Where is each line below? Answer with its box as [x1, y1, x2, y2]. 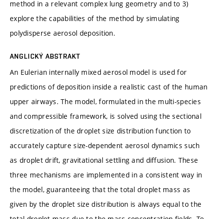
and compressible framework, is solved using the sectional [10, 111, 201, 121]
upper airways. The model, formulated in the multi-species [10, 96, 201, 106]
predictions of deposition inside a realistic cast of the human [10, 82, 208, 91]
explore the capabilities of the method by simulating [10, 13, 180, 23]
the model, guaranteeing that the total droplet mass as [10, 184, 191, 194]
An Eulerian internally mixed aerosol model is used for [10, 67, 187, 77]
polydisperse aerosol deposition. [10, 28, 115, 38]
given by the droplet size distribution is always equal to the [10, 199, 202, 209]
